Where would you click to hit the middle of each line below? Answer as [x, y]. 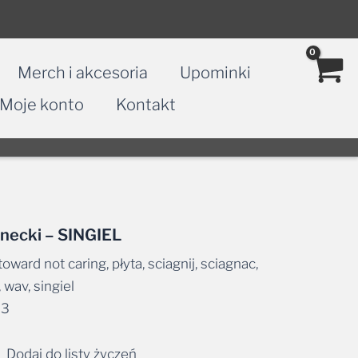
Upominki [215, 72]
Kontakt [146, 104]
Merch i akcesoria [83, 72]
